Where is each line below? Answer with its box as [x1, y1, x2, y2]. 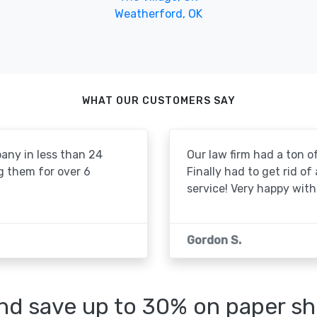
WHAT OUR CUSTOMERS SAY [81, 94, 236, 107]
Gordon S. [187, 233, 241, 247]
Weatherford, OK [114, 6, 202, 21]
